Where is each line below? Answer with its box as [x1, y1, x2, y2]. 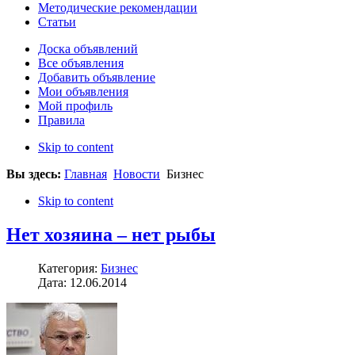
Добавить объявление [38, 71, 155, 85]
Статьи [38, 15, 76, 29]
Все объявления [38, 56, 124, 71]
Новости [113, 167, 160, 181]
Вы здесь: [6, 167, 64, 181]
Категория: [38, 261, 101, 276]
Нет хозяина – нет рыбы [6, 224, 216, 246]
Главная [64, 167, 107, 181]
